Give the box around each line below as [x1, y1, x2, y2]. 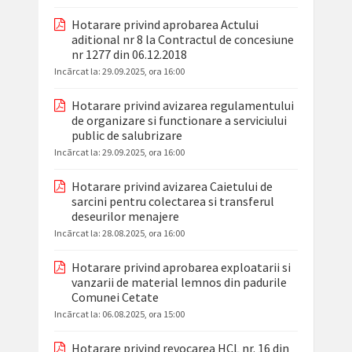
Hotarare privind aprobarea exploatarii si [71, 259, 291, 276]
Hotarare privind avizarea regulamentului [71, 97, 294, 114]
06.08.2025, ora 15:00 [101, 308, 185, 321]
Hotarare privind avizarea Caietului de [71, 178, 273, 195]
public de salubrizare [71, 127, 182, 144]
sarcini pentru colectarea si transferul [71, 193, 274, 210]
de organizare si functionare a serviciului [71, 112, 287, 129]
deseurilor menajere [71, 208, 179, 225]
